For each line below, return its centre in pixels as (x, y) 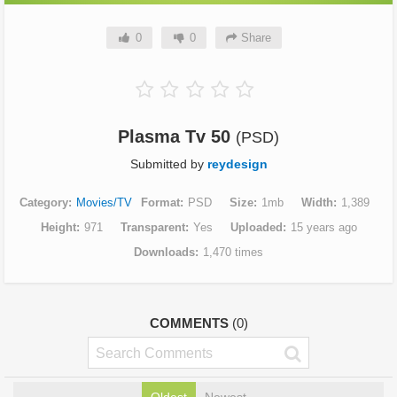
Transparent (152, 228)
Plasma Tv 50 (177, 137)
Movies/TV (104, 203)
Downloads (164, 253)
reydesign (237, 164)
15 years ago (323, 228)
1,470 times (233, 253)
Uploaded (256, 228)
